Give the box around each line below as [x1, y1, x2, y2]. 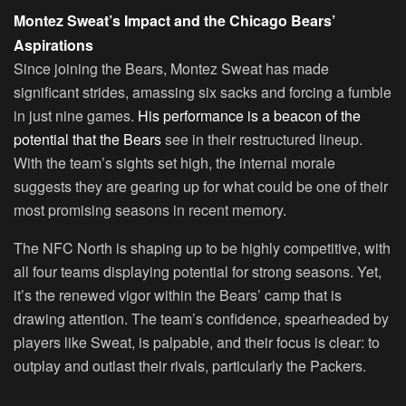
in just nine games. [14, 105, 138, 127]
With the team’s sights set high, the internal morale [14, 152, 335, 174]
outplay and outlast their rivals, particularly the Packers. [14, 355, 366, 377]
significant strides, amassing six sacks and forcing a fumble [14, 82, 391, 103]
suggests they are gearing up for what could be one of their [14, 176, 388, 198]
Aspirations [14, 34, 93, 56]
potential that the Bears [14, 129, 161, 150]
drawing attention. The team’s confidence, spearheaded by [14, 308, 389, 330]
